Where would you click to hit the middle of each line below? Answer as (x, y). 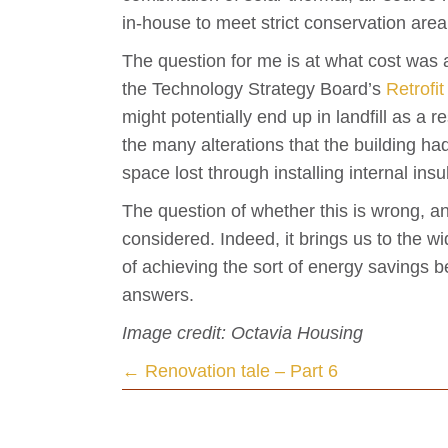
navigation (190, 419)
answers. (158, 295)
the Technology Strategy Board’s (254, 89)
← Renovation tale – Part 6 (230, 371)
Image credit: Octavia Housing (242, 333)
